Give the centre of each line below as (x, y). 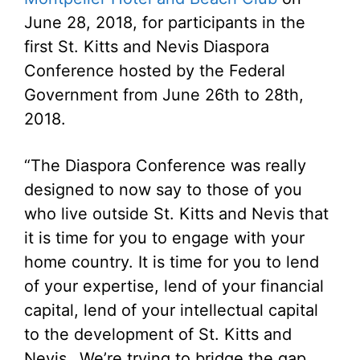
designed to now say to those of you (163, 189)
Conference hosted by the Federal (155, 70)
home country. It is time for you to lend (172, 262)
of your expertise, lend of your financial (174, 286)
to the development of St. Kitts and (158, 334)
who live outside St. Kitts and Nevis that (176, 213)
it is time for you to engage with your (164, 237)
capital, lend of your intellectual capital (171, 310)
